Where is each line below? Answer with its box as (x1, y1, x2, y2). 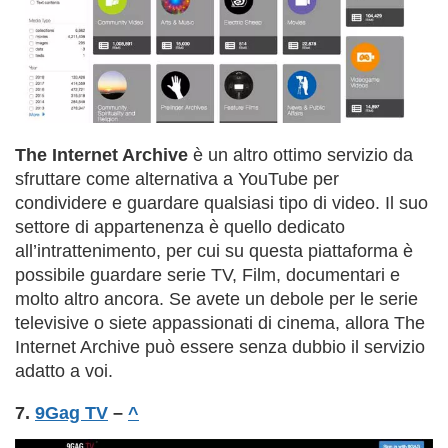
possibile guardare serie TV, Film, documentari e (15, 265, 400, 286)
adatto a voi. (15, 361, 113, 382)
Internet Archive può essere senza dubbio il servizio (15, 337, 425, 358)
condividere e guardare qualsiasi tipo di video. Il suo (15, 193, 428, 214)
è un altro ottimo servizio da (188, 145, 413, 166)
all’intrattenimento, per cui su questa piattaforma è (15, 241, 413, 262)
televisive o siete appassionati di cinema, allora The (15, 313, 425, 334)
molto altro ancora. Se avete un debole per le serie (15, 289, 418, 310)
